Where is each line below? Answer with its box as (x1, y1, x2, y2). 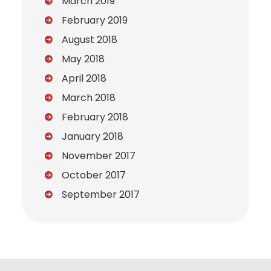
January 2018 (62, 129, 124, 144)
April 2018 (62, 71, 107, 86)
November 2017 (62, 149, 136, 163)
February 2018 (62, 110, 129, 125)
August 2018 (62, 33, 118, 47)
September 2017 (62, 188, 140, 202)
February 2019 (62, 13, 128, 28)
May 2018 (62, 52, 105, 67)
